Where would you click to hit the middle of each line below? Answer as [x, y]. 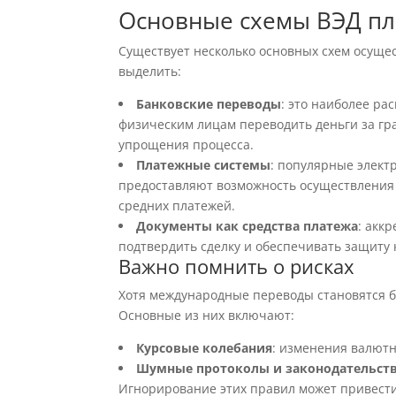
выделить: [150, 71]
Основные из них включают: [207, 315]
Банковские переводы [209, 104]
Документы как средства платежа [247, 226]
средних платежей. [177, 206]
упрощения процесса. [187, 145]
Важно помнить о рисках [237, 266]
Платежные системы [204, 165]
